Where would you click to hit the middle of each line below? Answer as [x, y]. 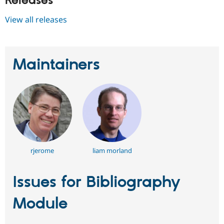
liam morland [112, 151]
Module [40, 204]
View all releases [36, 20]
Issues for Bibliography [97, 183]
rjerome [42, 151]
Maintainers [56, 65]
